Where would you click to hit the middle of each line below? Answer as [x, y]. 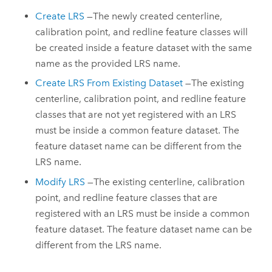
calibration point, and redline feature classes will [142, 32]
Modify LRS [60, 182]
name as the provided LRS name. [108, 63]
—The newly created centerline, [155, 16]
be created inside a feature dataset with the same [144, 47]
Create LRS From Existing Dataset [109, 83]
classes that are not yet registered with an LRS [136, 115]
